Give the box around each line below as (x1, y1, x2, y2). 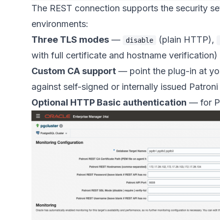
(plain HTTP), (156, 34, 217, 45)
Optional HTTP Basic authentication (31, 97, 187, 108)
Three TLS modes (31, 34, 109, 45)
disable (126, 36, 153, 45)
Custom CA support (31, 66, 116, 77)
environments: (31, 19, 88, 29)
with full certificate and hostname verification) (31, 50, 218, 61)
